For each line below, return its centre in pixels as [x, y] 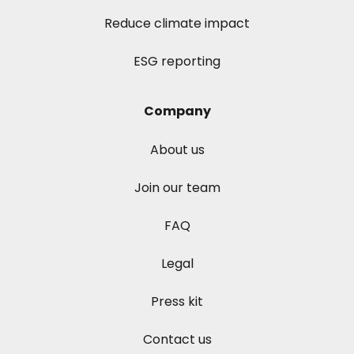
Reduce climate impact [177, 24]
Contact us [177, 340]
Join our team [177, 188]
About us [177, 150]
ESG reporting [177, 62]
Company [177, 111]
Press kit [177, 302]
